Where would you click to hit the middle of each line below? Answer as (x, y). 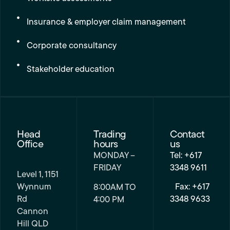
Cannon (33, 212)
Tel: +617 (186, 156)
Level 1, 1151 (38, 175)
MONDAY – (114, 156)
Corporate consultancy (72, 46)
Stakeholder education (71, 70)
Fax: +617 (189, 187)
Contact (187, 135)
